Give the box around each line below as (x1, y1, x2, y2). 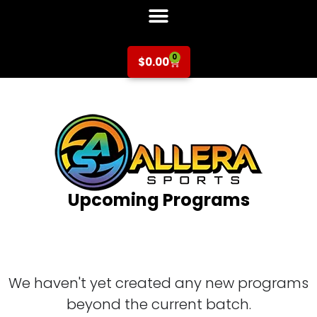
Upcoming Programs (67, 188, 250, 212)
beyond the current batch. (66, 294, 251, 314)
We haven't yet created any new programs (8, 273, 309, 293)
